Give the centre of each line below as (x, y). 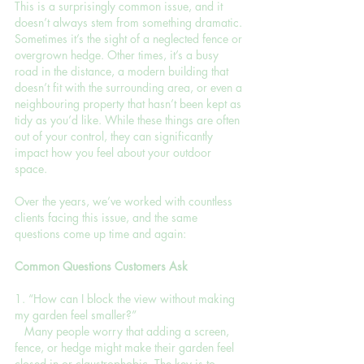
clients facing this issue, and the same (108, 217)
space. (31, 168)
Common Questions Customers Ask (101, 266)
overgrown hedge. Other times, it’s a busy (118, 54)
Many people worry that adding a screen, (123, 331)
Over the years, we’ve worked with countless (125, 201)
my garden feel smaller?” (76, 314)
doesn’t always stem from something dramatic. (130, 22)
